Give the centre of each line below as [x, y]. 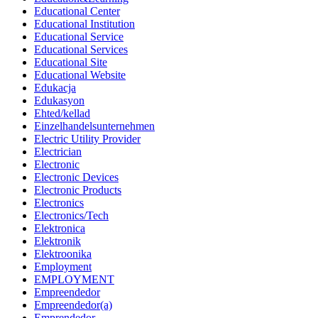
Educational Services [81, 50]
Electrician [58, 152]
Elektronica [60, 229]
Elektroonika [63, 254]
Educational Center [77, 11]
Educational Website [80, 75]
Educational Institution [84, 24]
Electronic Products [78, 190]
